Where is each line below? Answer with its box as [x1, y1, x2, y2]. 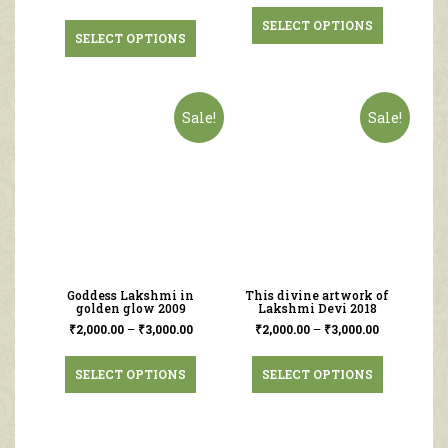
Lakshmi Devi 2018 [257, 300, 377, 317]
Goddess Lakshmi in [67, 287, 195, 304]
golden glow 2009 [75, 300, 186, 317]
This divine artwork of [245, 287, 390, 304]
